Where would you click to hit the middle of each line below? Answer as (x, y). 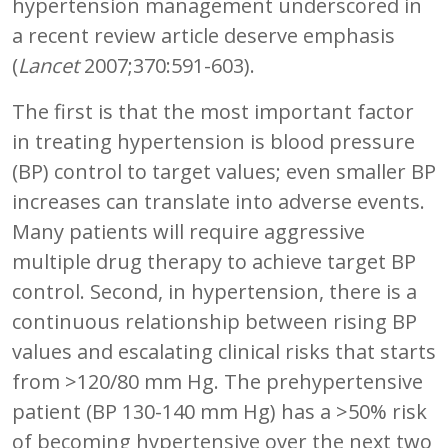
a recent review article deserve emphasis (203, 35)
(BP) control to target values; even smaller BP (224, 171)
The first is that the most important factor (213, 111)
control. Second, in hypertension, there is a (214, 291)
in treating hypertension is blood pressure (213, 141)
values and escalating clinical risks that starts (224, 351)
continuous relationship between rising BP (214, 321)
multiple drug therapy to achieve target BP (214, 261)
